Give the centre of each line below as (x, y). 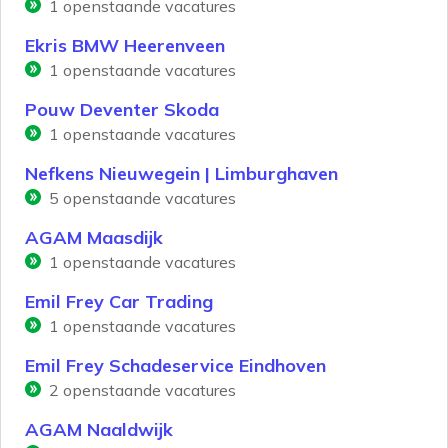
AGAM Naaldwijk (99, 430)
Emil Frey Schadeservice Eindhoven (175, 366)
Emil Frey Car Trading (119, 302)
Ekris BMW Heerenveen (125, 46)
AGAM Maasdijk (94, 238)
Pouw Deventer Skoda (122, 110)
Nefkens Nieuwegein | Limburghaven (181, 174)
